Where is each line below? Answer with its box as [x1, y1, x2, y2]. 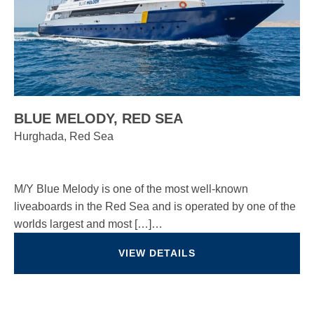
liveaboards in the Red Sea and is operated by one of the [14, 200, 296, 212]
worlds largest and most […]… [14, 218, 163, 230]
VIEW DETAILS [118, 247, 196, 259]
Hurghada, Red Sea [14, 130, 114, 142]
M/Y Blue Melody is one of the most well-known [14, 183, 248, 195]
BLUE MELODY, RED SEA [14, 111, 183, 126]
